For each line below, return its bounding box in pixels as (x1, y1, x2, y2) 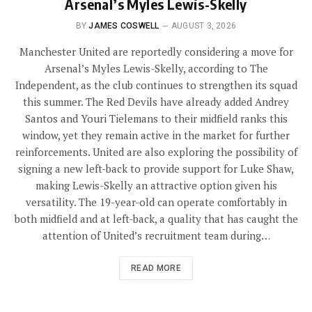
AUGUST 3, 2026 (171, 20, 237, 31)
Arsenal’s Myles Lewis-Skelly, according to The (44, 61, 268, 75)
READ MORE (130, 263, 182, 273)
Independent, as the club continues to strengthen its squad (15, 77, 297, 92)
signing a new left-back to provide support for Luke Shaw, (18, 161, 294, 175)
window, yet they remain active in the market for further (22, 127, 290, 142)
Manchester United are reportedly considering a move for (19, 44, 293, 58)
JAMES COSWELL (88, 20, 159, 31)
